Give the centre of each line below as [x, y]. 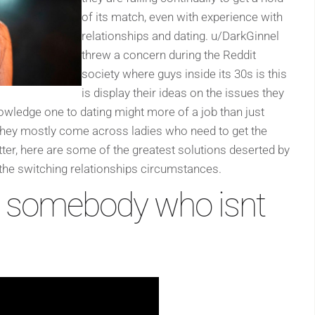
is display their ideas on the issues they [183, 93]
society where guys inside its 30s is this [184, 74]
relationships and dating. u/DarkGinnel [180, 36]
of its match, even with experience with [182, 17]
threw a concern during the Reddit [169, 55]
